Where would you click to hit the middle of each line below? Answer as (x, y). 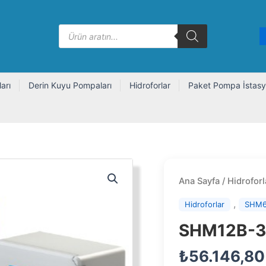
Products (76, 29)
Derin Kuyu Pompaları (70, 85)
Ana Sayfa (199, 181)
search (72, 41)
